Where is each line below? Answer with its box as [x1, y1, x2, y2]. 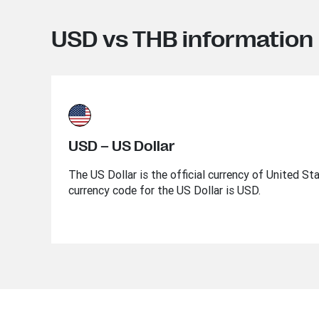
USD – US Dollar [68, 138, 175, 155]
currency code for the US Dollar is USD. [68, 183, 261, 197]
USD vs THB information [51, 26, 313, 53]
